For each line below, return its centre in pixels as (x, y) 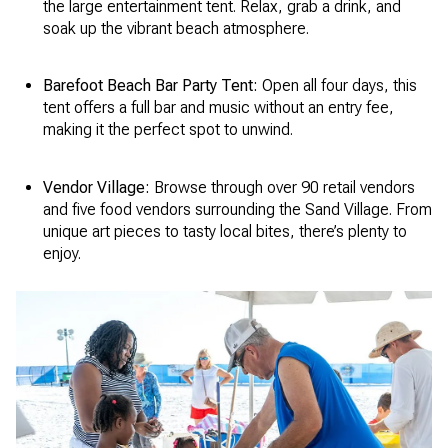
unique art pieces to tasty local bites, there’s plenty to (224, 231)
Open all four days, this (337, 86)
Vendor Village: (96, 187)
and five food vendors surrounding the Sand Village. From (237, 209)
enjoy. (61, 253)
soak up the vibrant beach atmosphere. (175, 29)
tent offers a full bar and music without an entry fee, (218, 108)
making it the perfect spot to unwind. (167, 130)
